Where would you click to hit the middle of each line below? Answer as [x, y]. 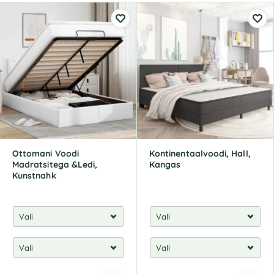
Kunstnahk [34, 176]
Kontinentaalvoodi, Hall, [200, 154]
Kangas [165, 165]
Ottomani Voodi [46, 154]
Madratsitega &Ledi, [55, 165]
